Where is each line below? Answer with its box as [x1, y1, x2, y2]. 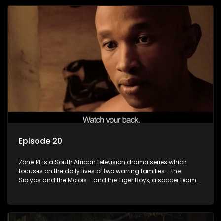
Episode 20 [19, 135, 62, 147]
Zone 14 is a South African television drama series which [19, 157, 187, 166]
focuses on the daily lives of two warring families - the [19, 166, 181, 175]
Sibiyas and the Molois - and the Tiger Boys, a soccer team [19, 175, 196, 184]
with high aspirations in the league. [19, 184, 124, 193]
